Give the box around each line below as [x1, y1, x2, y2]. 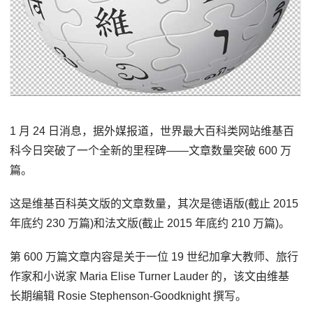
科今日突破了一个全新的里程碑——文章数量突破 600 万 [10, 145, 292, 157]
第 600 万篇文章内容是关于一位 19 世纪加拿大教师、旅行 [10, 251, 299, 263]
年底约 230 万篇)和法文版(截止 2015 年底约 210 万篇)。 [10, 217, 291, 230]
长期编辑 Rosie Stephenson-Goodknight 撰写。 [10, 290, 247, 303]
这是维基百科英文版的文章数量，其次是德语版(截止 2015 [10, 198, 299, 210]
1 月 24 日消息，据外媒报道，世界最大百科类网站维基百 [10, 125, 295, 138]
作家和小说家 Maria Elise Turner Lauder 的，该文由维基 [10, 270, 290, 283]
